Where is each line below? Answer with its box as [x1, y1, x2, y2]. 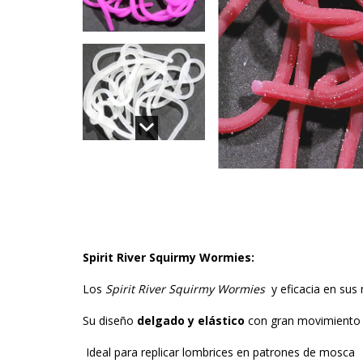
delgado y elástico [137, 313, 245, 328]
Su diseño [83, 313, 137, 328]
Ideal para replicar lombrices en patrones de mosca [83, 344, 355, 360]
